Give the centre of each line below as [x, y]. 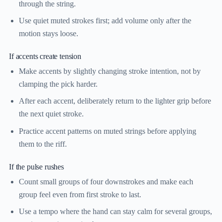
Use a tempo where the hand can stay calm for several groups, [115, 211]
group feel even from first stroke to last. [80, 194]
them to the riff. [43, 144]
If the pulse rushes [36, 166]
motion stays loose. [49, 33]
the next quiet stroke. [51, 114]
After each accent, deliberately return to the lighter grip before [115, 101]
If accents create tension [45, 56]
